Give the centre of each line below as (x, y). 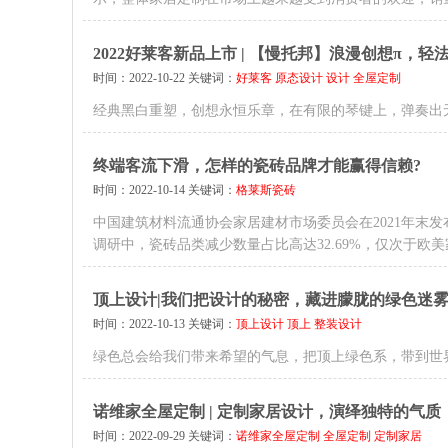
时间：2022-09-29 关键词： (164, 436)
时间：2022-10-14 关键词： (164, 190)
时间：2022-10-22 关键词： (164, 78)
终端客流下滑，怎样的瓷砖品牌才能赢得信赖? (257, 165)
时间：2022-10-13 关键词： (164, 324)
